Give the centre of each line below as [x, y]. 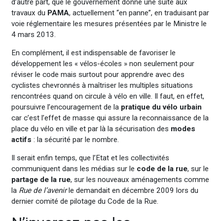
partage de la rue [41, 179]
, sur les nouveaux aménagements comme [140, 179]
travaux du [29, 13]
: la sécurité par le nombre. [75, 139]
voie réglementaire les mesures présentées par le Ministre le [109, 23]
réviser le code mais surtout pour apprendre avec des [98, 74]
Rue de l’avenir [42, 190]
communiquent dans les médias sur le [74, 168]
